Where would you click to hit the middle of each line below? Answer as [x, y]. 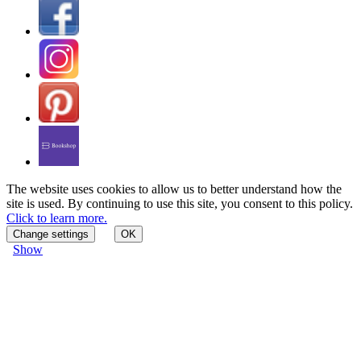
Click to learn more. [57, 218]
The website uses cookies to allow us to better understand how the [174, 189]
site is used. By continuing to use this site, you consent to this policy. [180, 203]
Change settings [51, 234]
